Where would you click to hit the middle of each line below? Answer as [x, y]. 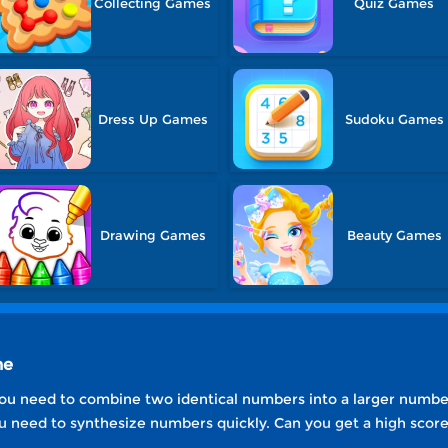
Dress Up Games [152, 119]
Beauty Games [394, 235]
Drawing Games [152, 235]
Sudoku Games [394, 119]
